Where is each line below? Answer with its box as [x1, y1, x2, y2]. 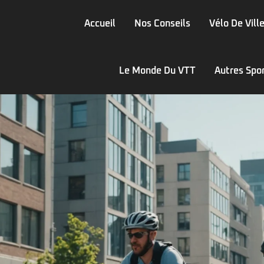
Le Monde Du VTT [119, 66, 196, 75]
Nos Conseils [134, 19, 191, 28]
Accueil [84, 19, 116, 28]
